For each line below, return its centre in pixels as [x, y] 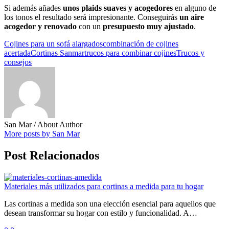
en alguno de [194, 8]
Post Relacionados [52, 155]
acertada [17, 53]
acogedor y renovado [40, 26]
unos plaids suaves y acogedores [117, 8]
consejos [18, 62]
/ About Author [58, 124]
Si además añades [32, 8]
